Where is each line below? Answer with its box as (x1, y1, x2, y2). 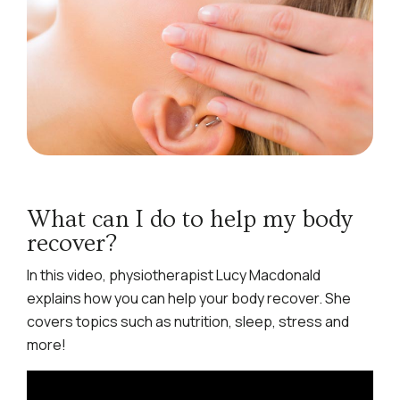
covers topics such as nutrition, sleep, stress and (27, 312, 349, 332)
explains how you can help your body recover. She (27, 288, 351, 309)
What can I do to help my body (27, 206, 353, 234)
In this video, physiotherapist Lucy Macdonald (27, 265, 321, 286)
